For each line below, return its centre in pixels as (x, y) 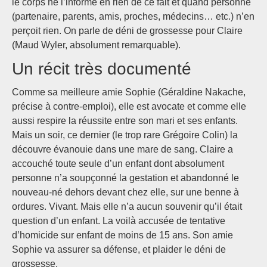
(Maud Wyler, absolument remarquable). (96, 45)
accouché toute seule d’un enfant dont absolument (118, 164)
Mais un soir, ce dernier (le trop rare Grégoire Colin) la (125, 135)
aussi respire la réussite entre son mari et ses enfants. (125, 121)
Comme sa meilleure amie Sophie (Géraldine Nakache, (129, 92)
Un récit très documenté (102, 69)
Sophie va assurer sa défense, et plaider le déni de (119, 250)
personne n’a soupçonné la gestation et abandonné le (125, 178)
